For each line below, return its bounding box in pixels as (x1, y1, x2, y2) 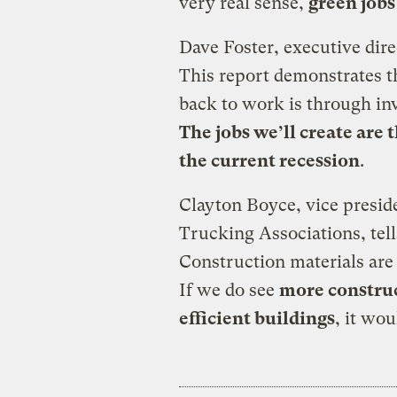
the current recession (178, 150, 360, 171)
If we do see (178, 279, 279, 300)
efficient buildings (178, 307, 335, 329)
